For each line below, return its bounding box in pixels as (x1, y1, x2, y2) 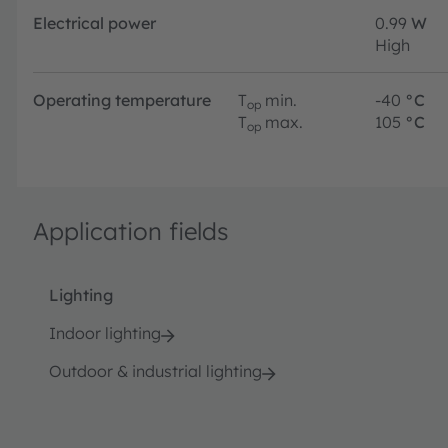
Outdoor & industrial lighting (49, 360, 262, 381)
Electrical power (33, 12, 156, 33)
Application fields (33, 215, 229, 246)
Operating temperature (33, 89, 211, 110)
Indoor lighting (49, 322, 161, 343)
